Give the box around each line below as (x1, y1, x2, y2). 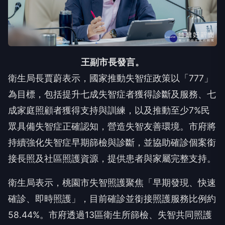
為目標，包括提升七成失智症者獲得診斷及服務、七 (8, 88, 216, 99)
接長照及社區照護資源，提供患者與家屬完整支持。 (8, 153, 216, 164)
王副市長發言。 (81, 56, 144, 67)
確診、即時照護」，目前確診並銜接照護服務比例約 (8, 193, 216, 204)
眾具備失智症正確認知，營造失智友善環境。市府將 (8, 121, 216, 132)
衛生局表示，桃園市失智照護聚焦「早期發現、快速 (8, 177, 216, 188)
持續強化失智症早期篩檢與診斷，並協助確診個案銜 (8, 137, 216, 148)
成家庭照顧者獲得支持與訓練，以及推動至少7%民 (8, 104, 210, 116)
